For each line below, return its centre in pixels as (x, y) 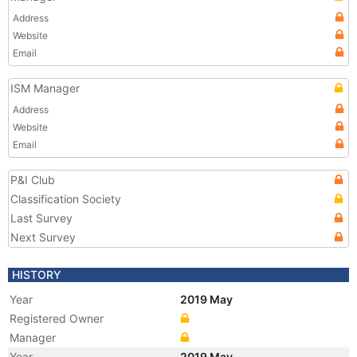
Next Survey (43, 237)
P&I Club (33, 180)
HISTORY (37, 275)
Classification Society (66, 199)
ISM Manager (45, 88)
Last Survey (41, 218)
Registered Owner (57, 318)
